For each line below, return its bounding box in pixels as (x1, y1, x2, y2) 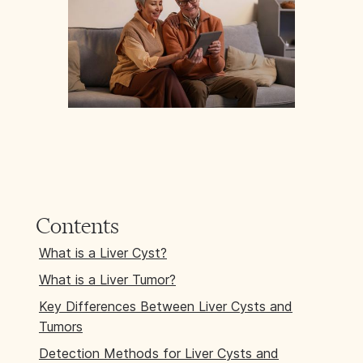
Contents (36, 212, 119, 239)
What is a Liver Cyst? (39, 245, 167, 261)
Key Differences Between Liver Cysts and (39, 298, 293, 314)
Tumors (39, 318, 83, 335)
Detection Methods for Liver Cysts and (39, 345, 279, 361)
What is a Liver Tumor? (39, 271, 176, 288)
